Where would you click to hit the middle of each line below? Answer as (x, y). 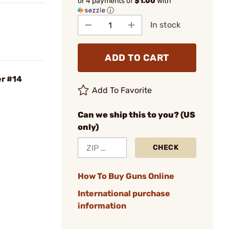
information (102, 206)
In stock (165, 25)
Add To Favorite (122, 90)
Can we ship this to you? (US (136, 115)
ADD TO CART (137, 58)
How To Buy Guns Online (126, 176)
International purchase (124, 193)
